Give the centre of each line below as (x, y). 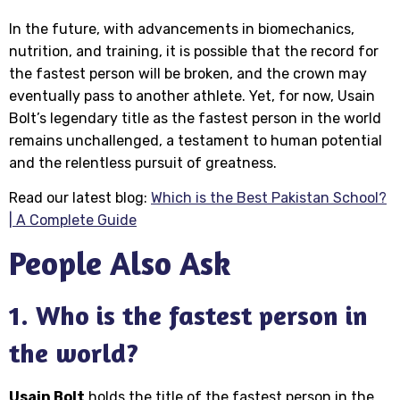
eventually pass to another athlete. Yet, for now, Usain (192, 96)
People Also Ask (120, 263)
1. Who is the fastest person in (188, 316)
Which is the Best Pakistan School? (269, 197)
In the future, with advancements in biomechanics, (182, 29)
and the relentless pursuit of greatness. (143, 162)
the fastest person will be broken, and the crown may (188, 73)
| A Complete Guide (73, 220)
